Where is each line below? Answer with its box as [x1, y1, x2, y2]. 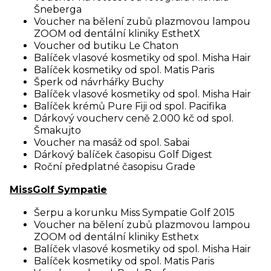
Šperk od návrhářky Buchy [34, 76, 164, 88]
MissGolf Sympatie [10, 184, 107, 195]
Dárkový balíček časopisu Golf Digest [34, 149, 212, 160]
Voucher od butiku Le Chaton [34, 40, 178, 51]
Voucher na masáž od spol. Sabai [34, 137, 189, 148]
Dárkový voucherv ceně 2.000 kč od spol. [34, 113, 233, 124]
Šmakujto [34, 125, 81, 136]
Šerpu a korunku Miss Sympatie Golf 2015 [34, 207, 235, 218]
